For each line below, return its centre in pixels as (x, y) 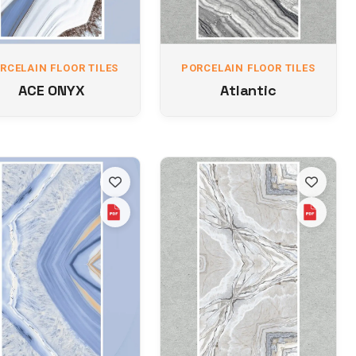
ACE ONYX (52, 90)
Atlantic (248, 90)
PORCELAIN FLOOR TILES (248, 68)
